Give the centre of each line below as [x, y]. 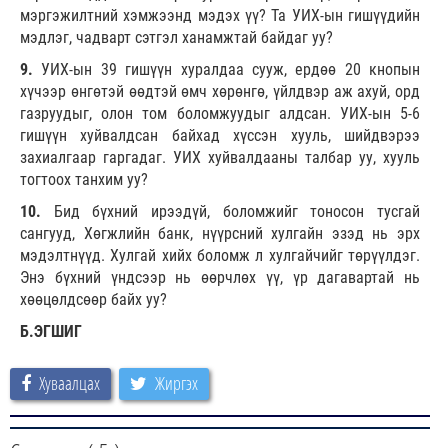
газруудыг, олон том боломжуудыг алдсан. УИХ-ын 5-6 [220, 113]
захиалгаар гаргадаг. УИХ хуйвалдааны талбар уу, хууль [220, 157]
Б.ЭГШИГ [51, 331]
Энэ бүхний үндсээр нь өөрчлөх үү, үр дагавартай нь [220, 277]
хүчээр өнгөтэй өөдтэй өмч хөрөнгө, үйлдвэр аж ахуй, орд [220, 91]
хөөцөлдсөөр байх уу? [93, 299]
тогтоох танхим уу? [84, 179]
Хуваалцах [69, 382]
